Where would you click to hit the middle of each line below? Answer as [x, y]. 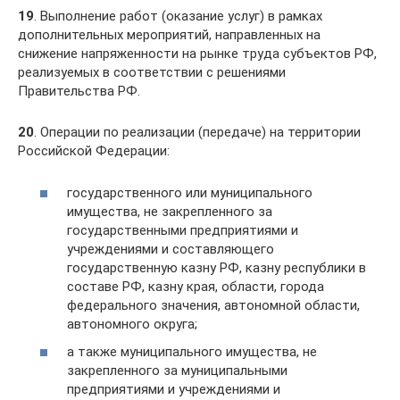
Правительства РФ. [79, 91]
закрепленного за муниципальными [177, 371]
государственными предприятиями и [183, 230]
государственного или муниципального [190, 192]
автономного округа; [132, 324]
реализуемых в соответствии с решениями [152, 72]
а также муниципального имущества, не [192, 352]
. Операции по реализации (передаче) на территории [197, 132]
